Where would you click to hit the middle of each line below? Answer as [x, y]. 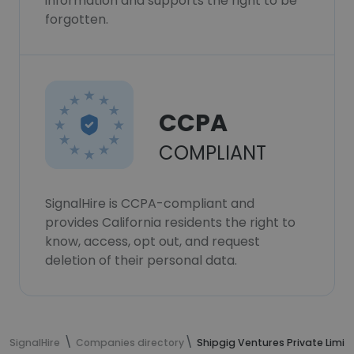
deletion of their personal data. [141, 260]
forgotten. [77, 19]
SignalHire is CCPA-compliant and [150, 203]
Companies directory [130, 343]
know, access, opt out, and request [153, 241]
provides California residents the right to [170, 222]
